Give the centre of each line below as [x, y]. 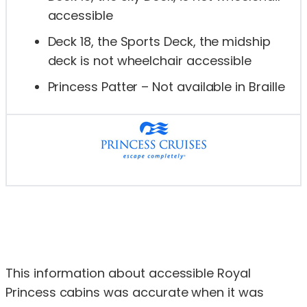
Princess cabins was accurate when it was [135, 292]
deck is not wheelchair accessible [150, 61]
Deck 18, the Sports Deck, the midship [159, 42]
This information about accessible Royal [128, 273]
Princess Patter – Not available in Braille [166, 87]
